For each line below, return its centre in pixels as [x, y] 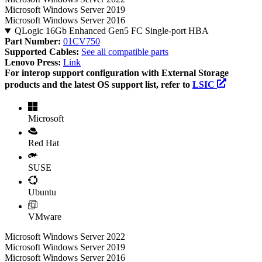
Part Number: [34, 42]
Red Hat [44, 143]
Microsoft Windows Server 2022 [65, 237]
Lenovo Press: [34, 63]
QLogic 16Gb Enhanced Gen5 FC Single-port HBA [111, 31]
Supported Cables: [43, 52]
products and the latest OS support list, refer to [99, 85]
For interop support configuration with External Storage [117, 73]
